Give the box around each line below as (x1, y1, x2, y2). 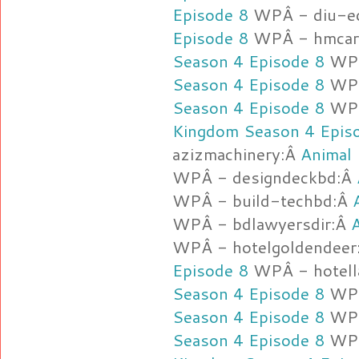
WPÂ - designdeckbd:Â (172, 164, 357, 189)
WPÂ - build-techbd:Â (172, 188, 353, 212)
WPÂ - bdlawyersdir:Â (172, 211, 351, 236)
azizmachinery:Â (172, 141, 301, 166)
